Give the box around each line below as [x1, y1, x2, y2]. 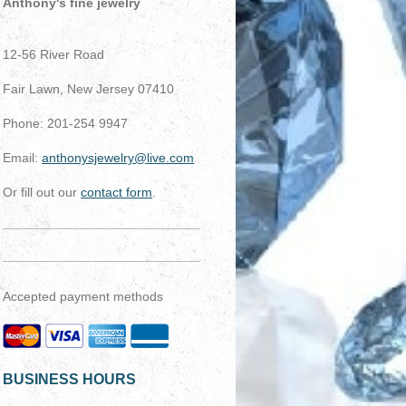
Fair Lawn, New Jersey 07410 [3, 81, 175, 96]
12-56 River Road [3, 46, 105, 62]
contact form [81, 184, 153, 199]
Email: [3, 150, 43, 165]
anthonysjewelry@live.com [42, 150, 195, 165]
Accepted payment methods [3, 288, 164, 304]
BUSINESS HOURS [3, 371, 137, 387]
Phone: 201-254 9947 [3, 115, 129, 130]
